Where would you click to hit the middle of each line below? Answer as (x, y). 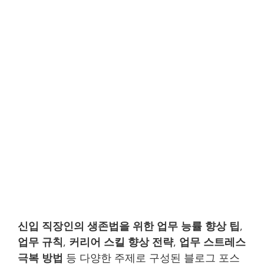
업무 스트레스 (212, 242)
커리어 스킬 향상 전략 (121, 242)
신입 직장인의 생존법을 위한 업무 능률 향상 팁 (129, 226)
